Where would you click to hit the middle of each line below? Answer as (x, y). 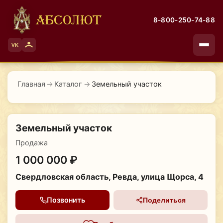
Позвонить (66, 200)
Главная (31, 84)
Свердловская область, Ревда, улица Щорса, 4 (109, 176)
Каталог (68, 84)
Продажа (31, 142)
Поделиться (164, 200)
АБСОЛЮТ (69, 20)
